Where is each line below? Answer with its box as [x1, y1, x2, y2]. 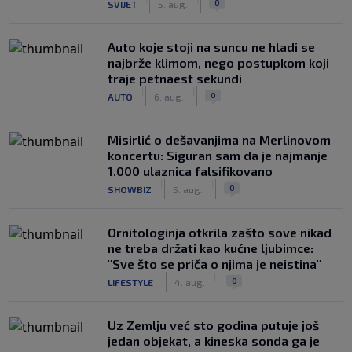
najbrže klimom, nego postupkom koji [108, 55, 329, 70]
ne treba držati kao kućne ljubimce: [108, 240, 313, 255]
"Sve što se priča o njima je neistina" [108, 256, 321, 271]
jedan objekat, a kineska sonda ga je [108, 333, 320, 348]
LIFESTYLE [108, 276, 153, 288]
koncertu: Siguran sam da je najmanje [108, 148, 328, 163]
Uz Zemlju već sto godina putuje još [108, 317, 319, 332]
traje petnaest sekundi [108, 71, 242, 86]
